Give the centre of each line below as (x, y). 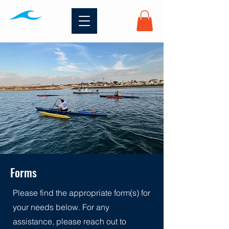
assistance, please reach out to (70, 221)
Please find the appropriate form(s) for (82, 192)
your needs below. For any (61, 207)
